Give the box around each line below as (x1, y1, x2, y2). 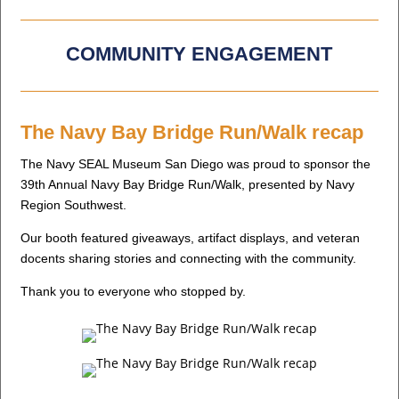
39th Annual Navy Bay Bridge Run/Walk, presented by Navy (20, 177, 355, 192)
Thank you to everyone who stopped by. (20, 284, 247, 299)
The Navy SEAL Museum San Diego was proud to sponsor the (20, 157, 371, 172)
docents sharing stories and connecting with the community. (20, 251, 357, 266)
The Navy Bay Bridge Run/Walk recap (20, 121, 364, 144)
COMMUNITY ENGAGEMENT (66, 43, 333, 66)
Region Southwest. (20, 198, 127, 213)
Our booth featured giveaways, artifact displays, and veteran (20, 231, 361, 246)
